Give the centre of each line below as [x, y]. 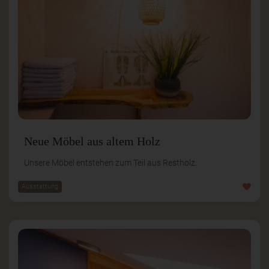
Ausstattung [40, 186]
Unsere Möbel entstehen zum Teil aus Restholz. [110, 162]
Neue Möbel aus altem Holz [92, 141]
